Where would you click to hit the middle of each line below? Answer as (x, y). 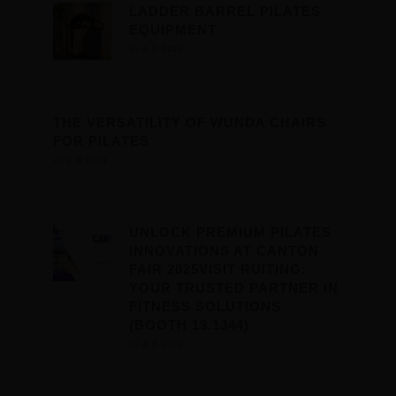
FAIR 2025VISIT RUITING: (217, 269)
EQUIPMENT (172, 30)
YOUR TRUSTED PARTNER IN (233, 287)
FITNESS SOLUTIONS (205, 306)
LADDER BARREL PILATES (225, 11)
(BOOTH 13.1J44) (189, 324)
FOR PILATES (101, 141)
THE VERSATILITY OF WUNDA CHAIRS (190, 122)
